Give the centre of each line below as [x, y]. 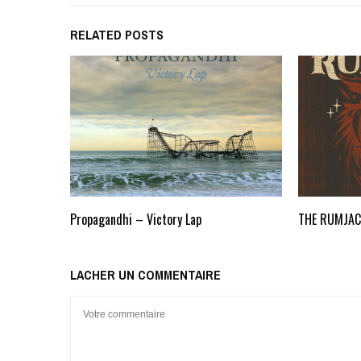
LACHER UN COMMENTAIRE [145, 275]
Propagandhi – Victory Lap [136, 220]
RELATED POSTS [117, 34]
